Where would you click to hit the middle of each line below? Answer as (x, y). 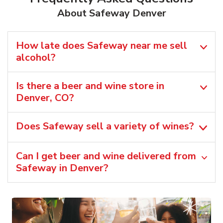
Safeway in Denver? (62, 168)
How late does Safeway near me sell (102, 45)
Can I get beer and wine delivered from (106, 156)
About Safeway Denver (111, 13)
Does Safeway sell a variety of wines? (105, 126)
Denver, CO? (45, 98)
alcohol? (36, 57)
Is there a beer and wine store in (90, 86)
